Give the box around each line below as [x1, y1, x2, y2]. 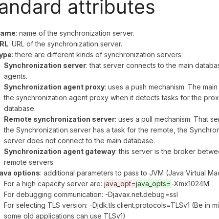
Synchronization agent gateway [4, 147, 116, 156]
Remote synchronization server [4, 115, 115, 124]
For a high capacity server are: [4, 179, 105, 188]
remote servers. [4, 158, 55, 167]
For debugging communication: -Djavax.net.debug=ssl [4, 190, 178, 199]
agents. [4, 72, 28, 81]
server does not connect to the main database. [4, 136, 157, 145]
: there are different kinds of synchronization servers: [12, 50, 183, 59]
